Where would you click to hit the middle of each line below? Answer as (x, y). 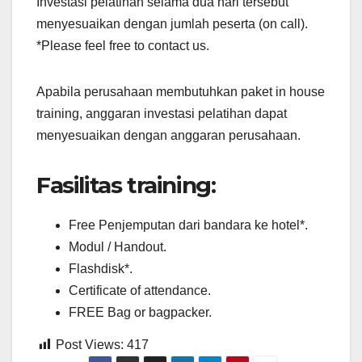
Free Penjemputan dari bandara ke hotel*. (188, 225)
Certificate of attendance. (140, 291)
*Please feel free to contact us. (123, 46)
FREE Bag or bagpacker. (140, 313)
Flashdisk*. (101, 269)
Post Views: (90, 344)
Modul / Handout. (118, 247)
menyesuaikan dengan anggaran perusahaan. (168, 136)
